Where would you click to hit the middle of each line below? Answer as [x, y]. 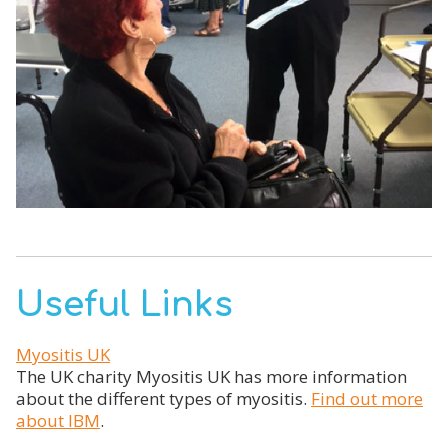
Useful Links [124, 304]
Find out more [367, 398]
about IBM [58, 420]
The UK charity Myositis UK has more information [211, 376]
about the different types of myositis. [163, 398]
